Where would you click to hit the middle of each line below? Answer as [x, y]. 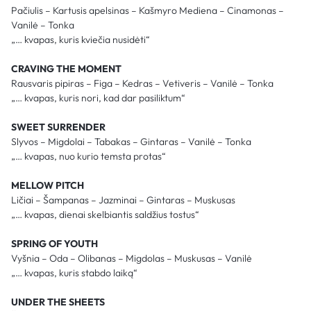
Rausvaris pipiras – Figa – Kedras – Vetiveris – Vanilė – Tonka [142, 83]
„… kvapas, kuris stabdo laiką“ [74, 272]
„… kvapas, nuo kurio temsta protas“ [89, 156]
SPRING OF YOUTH [54, 243]
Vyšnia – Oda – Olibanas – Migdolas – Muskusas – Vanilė [132, 258]
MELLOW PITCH [48, 185]
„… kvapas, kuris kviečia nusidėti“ [81, 39]
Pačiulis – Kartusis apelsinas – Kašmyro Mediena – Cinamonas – [148, 10]
